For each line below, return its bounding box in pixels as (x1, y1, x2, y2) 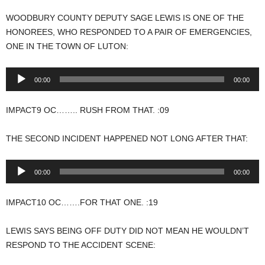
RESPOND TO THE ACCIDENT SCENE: (6, 240, 156, 250)
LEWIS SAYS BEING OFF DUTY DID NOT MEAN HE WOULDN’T (6, 226, 249, 235)
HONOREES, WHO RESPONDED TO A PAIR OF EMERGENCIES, (6, 27, 252, 37)
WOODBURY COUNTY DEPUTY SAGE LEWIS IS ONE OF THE (6, 13, 244, 22)
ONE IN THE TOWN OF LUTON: (6, 41, 128, 51)
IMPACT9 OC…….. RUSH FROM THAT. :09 (6, 105, 169, 115)
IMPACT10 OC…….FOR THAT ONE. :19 (6, 198, 158, 207)
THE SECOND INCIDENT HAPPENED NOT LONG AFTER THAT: (6, 134, 248, 143)
